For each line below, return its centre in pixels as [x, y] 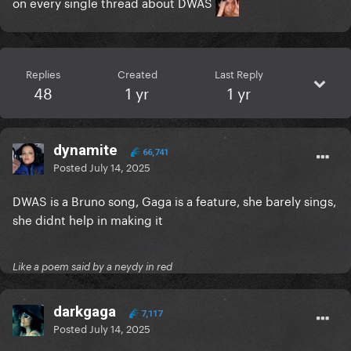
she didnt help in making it [88, 219]
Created [137, 73]
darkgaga [85, 312]
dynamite [87, 150]
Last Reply [239, 73]
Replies [43, 73]
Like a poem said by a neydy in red [92, 267]
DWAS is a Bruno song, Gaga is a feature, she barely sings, [174, 200]
